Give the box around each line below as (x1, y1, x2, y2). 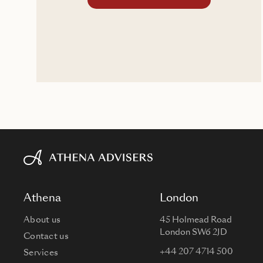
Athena (23, 193, 61, 204)
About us (23, 216, 61, 224)
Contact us (23, 232, 69, 241)
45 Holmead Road (159, 216, 232, 224)
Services (23, 249, 59, 257)
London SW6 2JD (159, 228, 227, 237)
